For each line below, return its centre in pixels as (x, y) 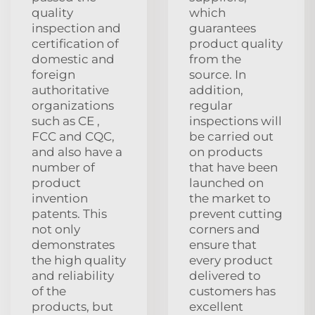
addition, (216, 90)
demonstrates (73, 244)
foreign (53, 74)
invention (60, 198)
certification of (75, 43)
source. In (218, 74)
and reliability (73, 275)
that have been (233, 167)
